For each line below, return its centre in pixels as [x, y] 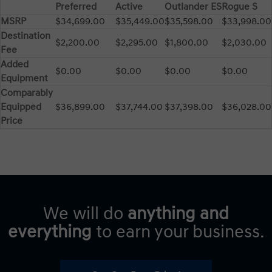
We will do [85, 214]
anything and [178, 214]
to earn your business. [178, 232]
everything [49, 232]
